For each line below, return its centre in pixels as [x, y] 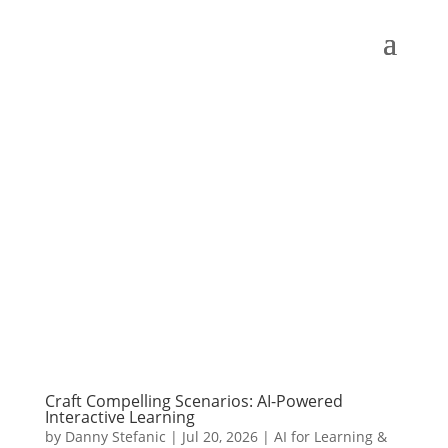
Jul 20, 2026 [219, 436]
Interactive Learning [119, 416]
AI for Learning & [330, 436]
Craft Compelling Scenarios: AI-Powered [193, 400]
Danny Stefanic [115, 436]
